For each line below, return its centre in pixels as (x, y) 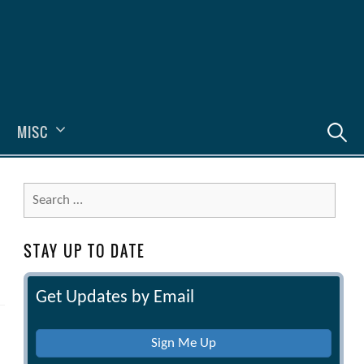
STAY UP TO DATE (84, 251)
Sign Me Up (183, 343)
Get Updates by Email (115, 297)
